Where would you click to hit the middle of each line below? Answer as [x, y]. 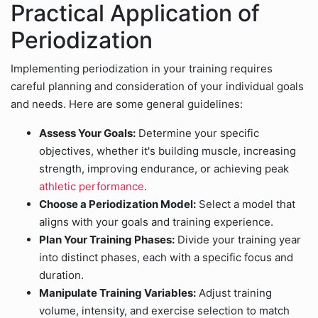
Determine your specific [197, 133]
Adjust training [234, 293]
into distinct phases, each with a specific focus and [166, 257]
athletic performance [92, 186]
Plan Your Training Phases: [107, 240]
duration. [61, 275]
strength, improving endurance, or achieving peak [164, 169]
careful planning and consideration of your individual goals [157, 86]
